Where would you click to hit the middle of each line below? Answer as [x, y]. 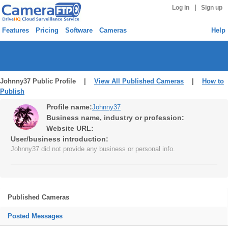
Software [79, 30]
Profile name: [69, 107]
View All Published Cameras [139, 81]
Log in [180, 8]
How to [213, 81]
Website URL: [70, 128]
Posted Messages [35, 216]
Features [16, 30]
